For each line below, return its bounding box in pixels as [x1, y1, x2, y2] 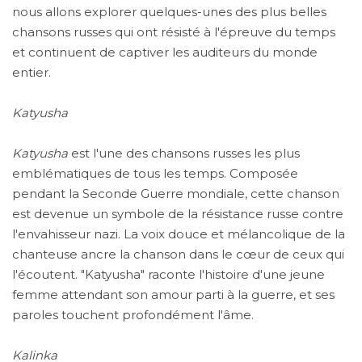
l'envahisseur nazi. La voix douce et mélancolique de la [12, 225, 345, 242]
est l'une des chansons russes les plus [68, 145, 300, 161]
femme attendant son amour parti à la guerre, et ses [12, 286, 335, 302]
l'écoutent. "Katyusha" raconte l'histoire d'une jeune [12, 266, 325, 282]
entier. [12, 64, 51, 80]
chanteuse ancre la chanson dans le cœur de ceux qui [12, 246, 344, 262]
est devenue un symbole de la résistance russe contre [12, 205, 343, 221]
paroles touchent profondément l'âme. [12, 306, 254, 322]
